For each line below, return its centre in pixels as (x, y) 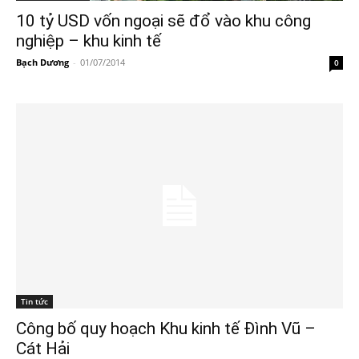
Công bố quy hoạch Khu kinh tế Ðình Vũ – (166, 328)
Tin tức (34, 301)
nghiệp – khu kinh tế (89, 41)
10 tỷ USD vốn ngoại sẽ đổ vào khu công (163, 21)
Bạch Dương (42, 63)
